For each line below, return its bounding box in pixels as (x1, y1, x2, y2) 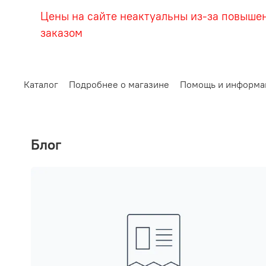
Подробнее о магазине (69, 78, 169, 91)
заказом (40, 26, 83, 40)
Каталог (24, 78, 58, 91)
